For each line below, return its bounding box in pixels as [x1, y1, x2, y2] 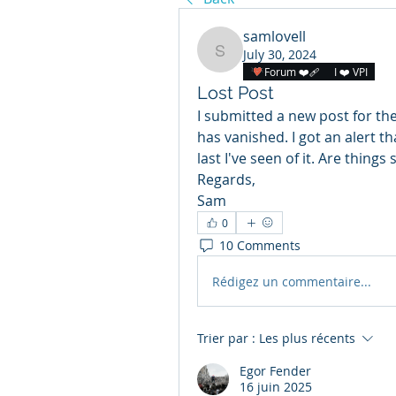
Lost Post [197, 82, 274, 103]
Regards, [197, 170, 255, 189]
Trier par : [197, 330, 255, 346]
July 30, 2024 [243, 46, 316, 63]
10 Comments [219, 236, 301, 254]
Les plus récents [259, 330, 355, 346]
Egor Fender [240, 362, 311, 379]
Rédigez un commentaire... [212, 272, 371, 290]
